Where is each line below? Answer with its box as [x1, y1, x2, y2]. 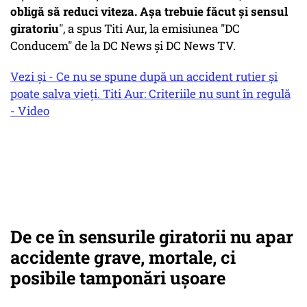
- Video [10, 103, 49, 119]
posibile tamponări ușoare [10, 266, 225, 290]
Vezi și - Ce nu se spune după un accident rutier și [10, 69, 278, 85]
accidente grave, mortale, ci [10, 245, 236, 269]
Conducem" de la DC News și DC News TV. [10, 38, 236, 54]
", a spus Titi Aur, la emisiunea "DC [59, 21, 240, 37]
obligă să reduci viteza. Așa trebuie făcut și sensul [10, 3, 288, 20]
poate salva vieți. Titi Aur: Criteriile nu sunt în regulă [10, 86, 291, 102]
